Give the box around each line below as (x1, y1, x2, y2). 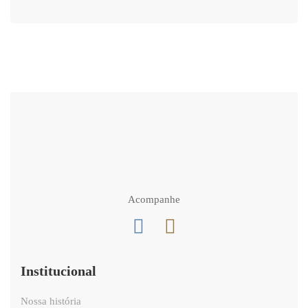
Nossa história (21, 296, 81, 307)
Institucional (21, 263, 96, 278)
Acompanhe (128, 194, 180, 205)
